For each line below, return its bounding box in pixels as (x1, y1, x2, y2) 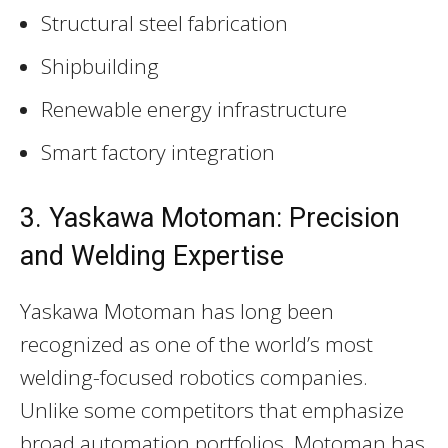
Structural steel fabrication (41, 8, 288, 37)
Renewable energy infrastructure (41, 94, 347, 123)
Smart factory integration (41, 137, 275, 166)
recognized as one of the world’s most (20, 329, 373, 358)
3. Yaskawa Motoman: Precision (20, 201, 400, 234)
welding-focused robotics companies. (20, 362, 368, 391)
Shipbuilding (41, 51, 159, 80)
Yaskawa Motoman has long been (20, 296, 334, 325)
